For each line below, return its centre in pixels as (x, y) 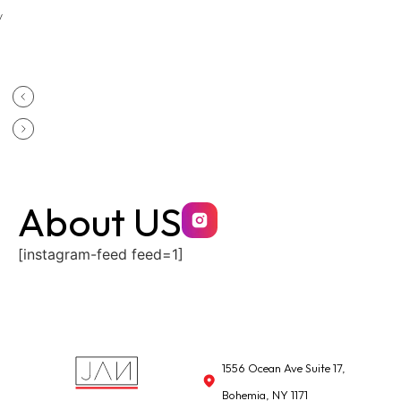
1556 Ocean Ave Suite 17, (283, 367)
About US (100, 221)
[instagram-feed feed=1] (101, 254)
